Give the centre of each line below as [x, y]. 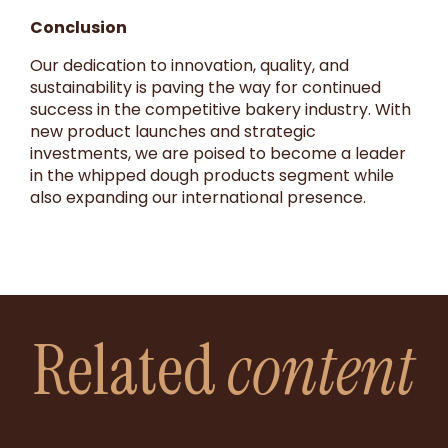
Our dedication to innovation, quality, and [189, 65]
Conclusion [78, 27]
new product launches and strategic [173, 131]
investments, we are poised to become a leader [218, 153]
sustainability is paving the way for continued [205, 87]
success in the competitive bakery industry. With [220, 109]
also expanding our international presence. [198, 197]
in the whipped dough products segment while [212, 175]
